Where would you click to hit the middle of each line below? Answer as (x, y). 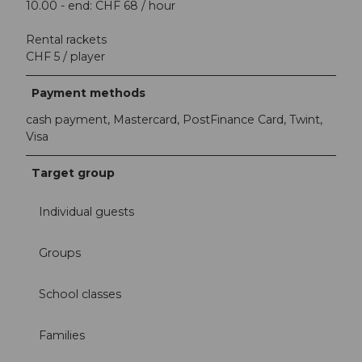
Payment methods (89, 93)
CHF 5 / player (65, 57)
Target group (74, 173)
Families (62, 335)
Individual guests (86, 211)
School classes (80, 294)
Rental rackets (66, 40)
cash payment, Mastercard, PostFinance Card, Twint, (174, 120)
